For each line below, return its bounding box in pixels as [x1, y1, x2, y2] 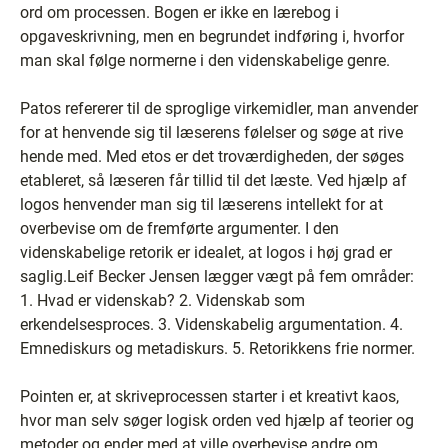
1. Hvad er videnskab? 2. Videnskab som [20, 291, 305, 310]
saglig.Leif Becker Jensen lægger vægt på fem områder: [20, 267, 414, 286]
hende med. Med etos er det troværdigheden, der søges [20, 147, 404, 166]
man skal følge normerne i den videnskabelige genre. [20, 51, 394, 70]
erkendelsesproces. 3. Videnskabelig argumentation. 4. [20, 315, 403, 334]
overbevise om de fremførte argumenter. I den [20, 219, 339, 238]
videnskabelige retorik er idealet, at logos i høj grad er [20, 243, 392, 262]
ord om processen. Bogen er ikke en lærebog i [20, 3, 339, 22]
